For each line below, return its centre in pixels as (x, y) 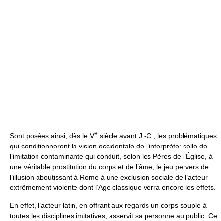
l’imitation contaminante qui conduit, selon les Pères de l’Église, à (111, 156)
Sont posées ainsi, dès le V (52, 135)
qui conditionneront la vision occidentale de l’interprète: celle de (109, 146)
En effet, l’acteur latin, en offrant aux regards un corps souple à (108, 205)
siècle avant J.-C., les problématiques (157, 135)
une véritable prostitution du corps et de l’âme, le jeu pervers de (109, 166)
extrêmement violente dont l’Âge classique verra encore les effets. (113, 187)
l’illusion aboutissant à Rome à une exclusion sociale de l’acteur (109, 177)
